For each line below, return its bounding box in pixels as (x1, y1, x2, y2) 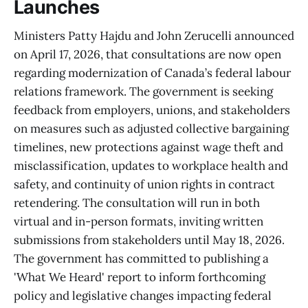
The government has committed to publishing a (14, 251, 269, 267)
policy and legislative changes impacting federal (14, 288, 272, 304)
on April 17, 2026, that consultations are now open (14, 47, 281, 63)
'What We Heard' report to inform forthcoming (14, 269, 265, 285)
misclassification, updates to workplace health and (14, 158, 288, 174)
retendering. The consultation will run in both (14, 195, 260, 211)
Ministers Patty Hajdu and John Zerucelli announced (14, 28, 294, 44)
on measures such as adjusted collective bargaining (14, 121, 289, 137)
